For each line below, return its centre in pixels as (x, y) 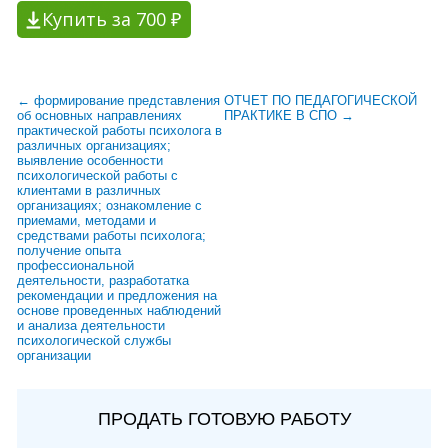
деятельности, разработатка (103, 280)
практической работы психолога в (119, 130)
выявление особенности (90, 160)
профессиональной (75, 265)
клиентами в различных (89, 190)
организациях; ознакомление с (109, 205)
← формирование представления (118, 100)
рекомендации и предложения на (117, 295)
